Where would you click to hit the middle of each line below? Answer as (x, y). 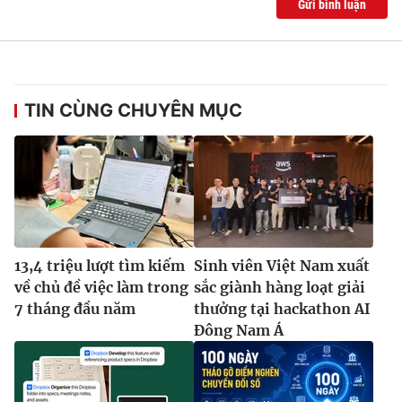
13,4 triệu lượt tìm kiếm (100, 265)
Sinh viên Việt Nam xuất (282, 265)
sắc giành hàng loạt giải (280, 287)
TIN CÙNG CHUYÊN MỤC (133, 110)
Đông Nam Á (239, 330)
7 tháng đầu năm (75, 308)
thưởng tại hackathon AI (282, 308)
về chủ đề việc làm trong (101, 287)
